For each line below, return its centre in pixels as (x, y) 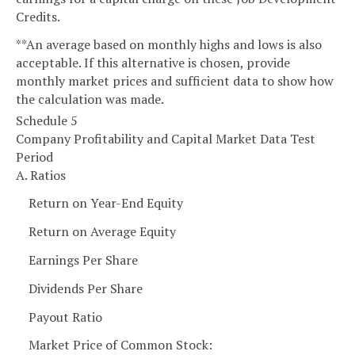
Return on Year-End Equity (106, 203)
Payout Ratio (65, 317)
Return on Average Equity (102, 232)
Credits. (38, 16)
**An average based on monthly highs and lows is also (169, 44)
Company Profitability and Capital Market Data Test (166, 138)
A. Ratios (41, 175)
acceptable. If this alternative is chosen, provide (153, 62)
